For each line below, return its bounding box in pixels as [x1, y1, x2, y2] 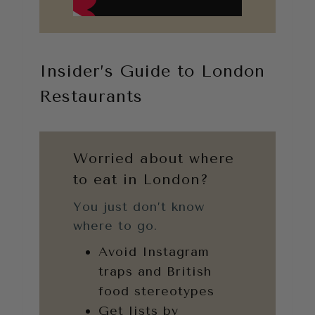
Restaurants [39, 86, 143, 106]
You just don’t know [73, 198, 205, 214]
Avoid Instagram [98, 243, 210, 259]
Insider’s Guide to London [39, 60, 265, 81]
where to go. [73, 217, 157, 233]
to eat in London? [73, 171, 209, 188]
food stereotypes [98, 283, 214, 299]
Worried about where [73, 150, 234, 167]
